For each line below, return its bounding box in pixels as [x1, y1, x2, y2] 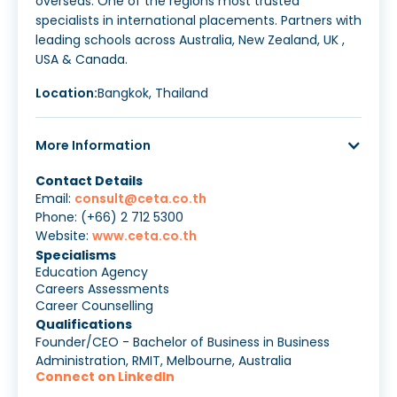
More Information [35, 136, 151, 155]
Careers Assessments [35, 280, 169, 299]
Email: [35, 190, 74, 208]
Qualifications [35, 315, 132, 334]
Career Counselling [35, 297, 153, 315]
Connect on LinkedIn [35, 368, 175, 386]
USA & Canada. [35, 51, 128, 69]
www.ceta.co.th [92, 227, 197, 245]
